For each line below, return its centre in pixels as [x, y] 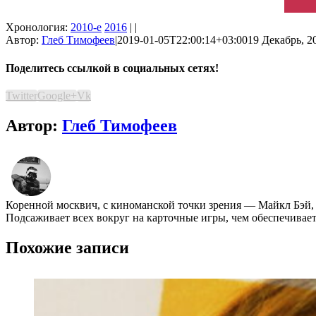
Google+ [57, 95]
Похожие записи [67, 247]
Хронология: [38, 28]
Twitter [22, 95]
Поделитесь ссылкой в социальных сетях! [112, 68]
